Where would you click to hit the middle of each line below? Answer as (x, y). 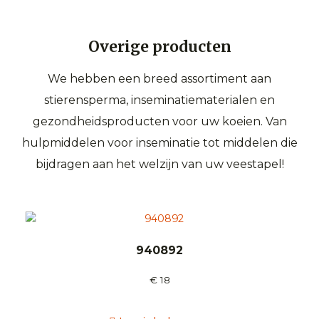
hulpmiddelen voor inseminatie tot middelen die (159, 142)
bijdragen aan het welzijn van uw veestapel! (159, 164)
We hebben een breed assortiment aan (159, 78)
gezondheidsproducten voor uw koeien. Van (159, 121)
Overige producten (159, 46)
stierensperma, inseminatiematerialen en (159, 100)
